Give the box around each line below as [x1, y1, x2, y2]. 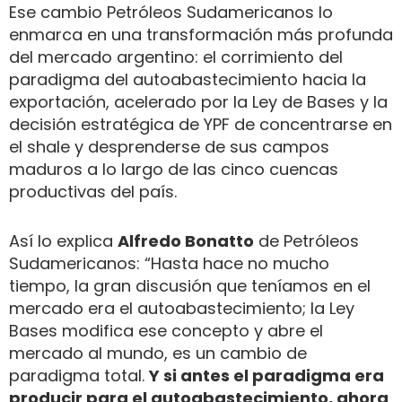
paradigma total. [9, 363, 149, 387]
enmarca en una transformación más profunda [9, 22, 393, 46]
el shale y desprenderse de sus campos [9, 135, 329, 158]
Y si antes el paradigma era [149, 363, 384, 387]
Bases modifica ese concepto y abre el [9, 319, 323, 342]
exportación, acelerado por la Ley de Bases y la [9, 90, 388, 113]
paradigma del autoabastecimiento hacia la [9, 67, 366, 91]
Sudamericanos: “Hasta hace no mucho [9, 251, 329, 275]
